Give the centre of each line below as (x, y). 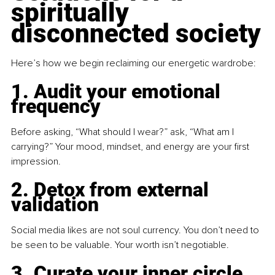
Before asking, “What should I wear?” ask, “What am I (124, 132)
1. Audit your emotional (118, 92)
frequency (56, 107)
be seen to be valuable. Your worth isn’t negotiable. (120, 245)
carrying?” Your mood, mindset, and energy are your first (131, 147)
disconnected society (136, 34)
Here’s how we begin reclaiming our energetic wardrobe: (134, 64)
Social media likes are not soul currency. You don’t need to (136, 230)
